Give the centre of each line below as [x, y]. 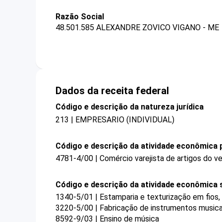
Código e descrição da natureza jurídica [130, 107]
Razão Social [80, 17]
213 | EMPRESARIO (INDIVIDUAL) [115, 119]
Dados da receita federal [112, 91]
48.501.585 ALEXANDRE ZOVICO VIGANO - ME [137, 28]
